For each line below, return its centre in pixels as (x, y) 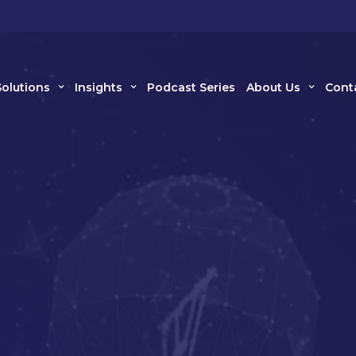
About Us (273, 87)
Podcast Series (191, 87)
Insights (98, 87)
